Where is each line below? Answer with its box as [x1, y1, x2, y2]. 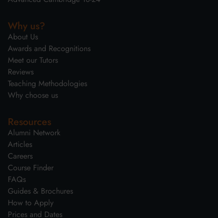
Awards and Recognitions [8, 42, 91, 54]
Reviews [8, 66, 34, 77]
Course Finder [8, 162, 54, 173]
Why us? [8, 18, 45, 33]
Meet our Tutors [8, 54, 58, 66]
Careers [8, 150, 33, 162]
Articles [8, 138, 32, 150]
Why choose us [8, 89, 58, 101]
